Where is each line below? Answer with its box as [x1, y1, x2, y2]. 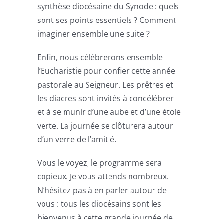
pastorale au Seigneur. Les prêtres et [37, 79, 174, 90]
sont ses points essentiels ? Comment [37, 14, 176, 25]
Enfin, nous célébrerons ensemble [37, 51, 163, 63]
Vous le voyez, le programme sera [37, 157, 162, 168]
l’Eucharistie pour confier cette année [37, 65, 175, 76]
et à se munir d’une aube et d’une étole [37, 106, 181, 117]
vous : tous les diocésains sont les [37, 198, 162, 209]
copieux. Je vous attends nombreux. [37, 171, 169, 182]
